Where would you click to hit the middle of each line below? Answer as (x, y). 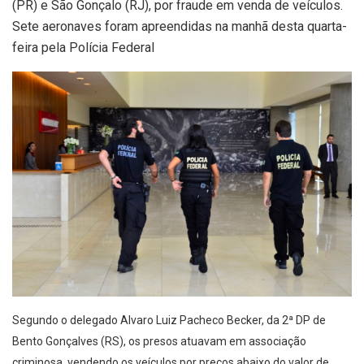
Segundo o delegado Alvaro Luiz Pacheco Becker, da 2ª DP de (169, 320)
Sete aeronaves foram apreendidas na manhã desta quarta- (180, 27)
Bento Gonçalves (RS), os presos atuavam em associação (159, 341)
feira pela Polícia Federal (83, 48)
